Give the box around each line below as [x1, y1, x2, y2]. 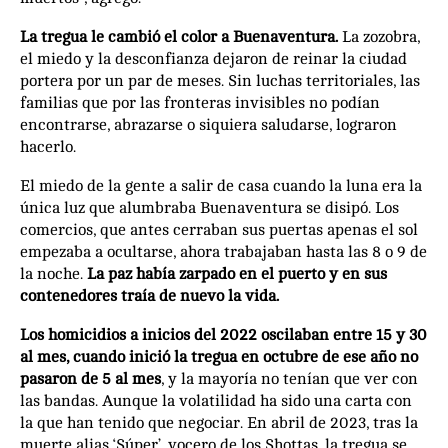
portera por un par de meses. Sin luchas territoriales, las [20, 71, 420, 90]
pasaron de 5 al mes [20, 369, 161, 388]
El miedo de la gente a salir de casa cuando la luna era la [20, 176, 422, 195]
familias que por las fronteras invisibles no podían [20, 93, 380, 112]
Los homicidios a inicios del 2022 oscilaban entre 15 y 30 [20, 325, 427, 344]
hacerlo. [20, 137, 76, 156]
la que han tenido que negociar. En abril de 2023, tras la [20, 413, 418, 432]
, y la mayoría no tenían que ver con [161, 369, 418, 388]
